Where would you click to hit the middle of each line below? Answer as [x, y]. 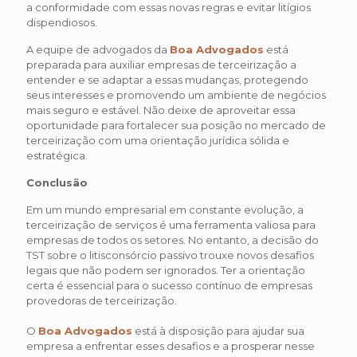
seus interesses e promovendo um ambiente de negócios [176, 95]
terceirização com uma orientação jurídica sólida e [158, 141]
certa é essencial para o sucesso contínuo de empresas [169, 286]
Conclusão [57, 183]
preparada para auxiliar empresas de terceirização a [161, 65]
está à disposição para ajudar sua [218, 331]
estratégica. [57, 156]
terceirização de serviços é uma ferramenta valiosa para [171, 225]
